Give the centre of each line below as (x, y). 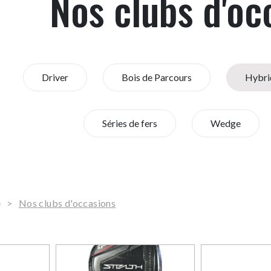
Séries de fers (129, 123)
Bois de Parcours (157, 77)
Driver (55, 77)
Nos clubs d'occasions (67, 203)
